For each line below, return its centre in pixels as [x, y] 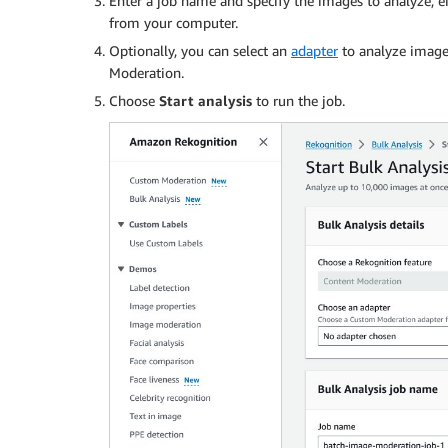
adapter [314, 50]
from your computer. [173, 22]
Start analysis [205, 100]
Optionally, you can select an [200, 50]
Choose [134, 100]
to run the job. [298, 100]
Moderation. [146, 72]
